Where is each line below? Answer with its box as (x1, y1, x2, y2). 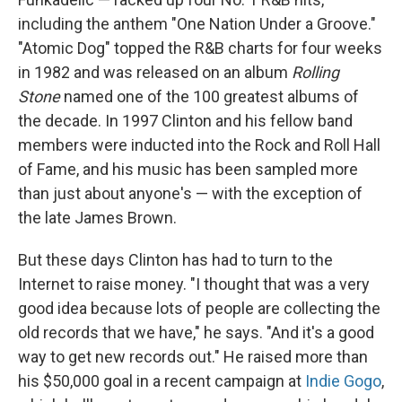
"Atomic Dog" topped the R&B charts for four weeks (18, 39, 382, 58)
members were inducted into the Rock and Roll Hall (18, 135, 380, 155)
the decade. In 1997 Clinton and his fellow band (18, 111, 353, 131)
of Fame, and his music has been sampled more (18, 160, 358, 179)
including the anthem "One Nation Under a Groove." (18, 14, 376, 34)
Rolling (292, 63, 339, 83)
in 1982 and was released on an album (18, 63, 292, 83)
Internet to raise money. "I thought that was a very (18, 275, 370, 294)
